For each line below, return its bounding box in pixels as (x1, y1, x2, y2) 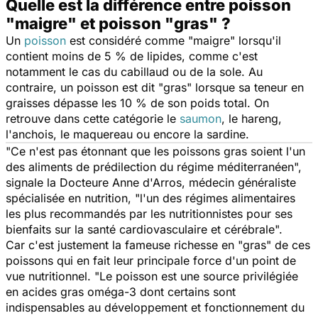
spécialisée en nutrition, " (6, 190, 140, 205)
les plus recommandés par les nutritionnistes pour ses (6, 206, 292, 221)
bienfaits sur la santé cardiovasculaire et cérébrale (6, 221, 275, 236)
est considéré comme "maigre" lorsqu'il (66, 33, 281, 48)
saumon (180, 111, 221, 126)
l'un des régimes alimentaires (140, 190, 295, 205)
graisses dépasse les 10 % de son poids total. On (6, 95, 269, 110)
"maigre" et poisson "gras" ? (6, 13, 231, 33)
